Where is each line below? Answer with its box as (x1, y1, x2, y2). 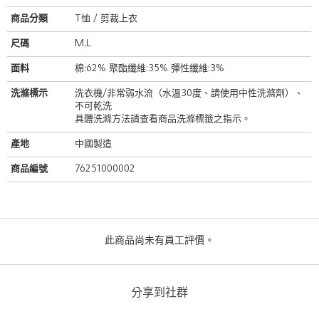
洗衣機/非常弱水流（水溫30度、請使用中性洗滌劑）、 (75, 88, 303, 98)
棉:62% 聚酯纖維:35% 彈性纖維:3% (75, 63, 224, 73)
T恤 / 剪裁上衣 (75, 14, 137, 23)
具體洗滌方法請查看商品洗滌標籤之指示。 (75, 114, 251, 124)
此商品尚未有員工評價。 (105, 235, 214, 246)
